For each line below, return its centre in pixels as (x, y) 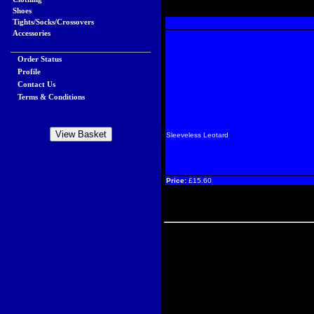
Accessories (32, 33)
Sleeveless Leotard (197, 135)
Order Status (40, 59)
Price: (177, 180)
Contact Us (36, 84)
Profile (29, 71)
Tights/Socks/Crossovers (53, 22)
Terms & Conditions (51, 97)
